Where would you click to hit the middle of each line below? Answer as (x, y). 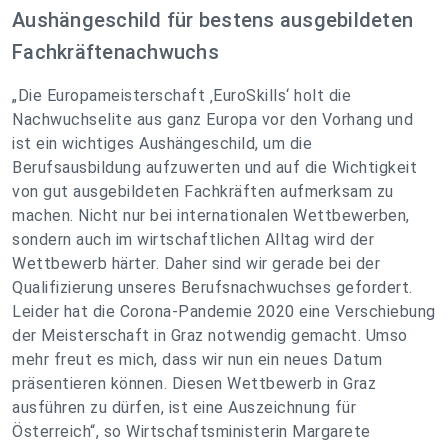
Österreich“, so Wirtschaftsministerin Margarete (191, 432)
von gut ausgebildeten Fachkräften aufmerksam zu (203, 192)
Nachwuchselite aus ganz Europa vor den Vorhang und (212, 120)
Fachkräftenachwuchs (115, 52)
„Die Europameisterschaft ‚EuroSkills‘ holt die (181, 96)
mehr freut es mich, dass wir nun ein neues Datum (197, 360)
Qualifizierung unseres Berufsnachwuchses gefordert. (212, 288)
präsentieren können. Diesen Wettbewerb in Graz (194, 384)
